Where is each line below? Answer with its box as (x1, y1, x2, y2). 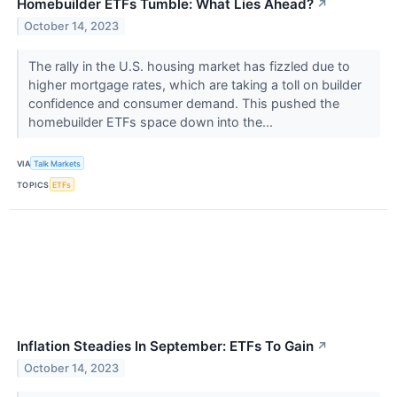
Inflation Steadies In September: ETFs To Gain (17, 338, 314, 355)
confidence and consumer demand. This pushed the (27, 96, 339, 112)
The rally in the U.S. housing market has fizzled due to (27, 58, 350, 74)
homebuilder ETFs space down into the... (27, 114, 276, 130)
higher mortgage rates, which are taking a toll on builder (27, 77, 362, 93)
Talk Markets (34, 158, 82, 168)
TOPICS (17, 179, 50, 190)
